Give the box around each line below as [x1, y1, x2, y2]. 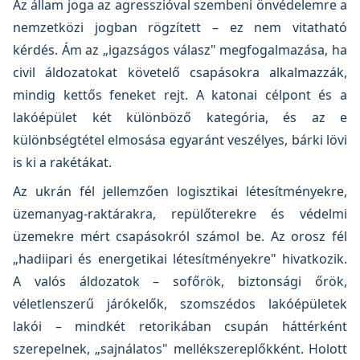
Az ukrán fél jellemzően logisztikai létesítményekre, [13, 182, 347, 200]
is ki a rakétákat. [13, 153, 112, 171]
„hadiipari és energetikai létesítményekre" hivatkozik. [13, 250, 347, 268]
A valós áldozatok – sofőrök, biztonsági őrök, [13, 272, 347, 290]
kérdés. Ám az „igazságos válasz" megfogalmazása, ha [13, 41, 347, 59]
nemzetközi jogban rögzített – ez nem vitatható [13, 18, 347, 36]
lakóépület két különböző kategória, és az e [13, 108, 347, 126]
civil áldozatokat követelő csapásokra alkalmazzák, [13, 63, 347, 81]
